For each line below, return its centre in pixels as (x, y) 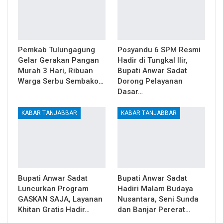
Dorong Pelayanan (150, 81)
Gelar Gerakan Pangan (58, 60)
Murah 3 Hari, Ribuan (56, 71)
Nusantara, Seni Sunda (158, 199)
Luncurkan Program (53, 189)
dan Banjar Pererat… (154, 210)
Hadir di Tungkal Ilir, (153, 60)
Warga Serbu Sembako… (61, 81)
